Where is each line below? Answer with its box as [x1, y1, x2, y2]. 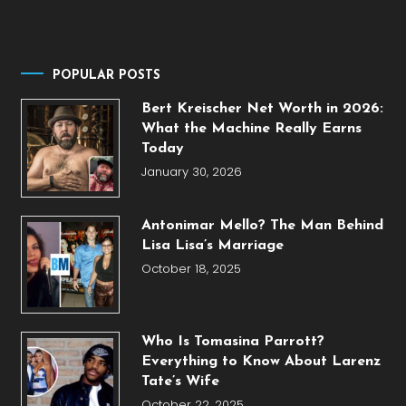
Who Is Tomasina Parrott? [140, 334, 324, 350]
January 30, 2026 [140, 163, 242, 181]
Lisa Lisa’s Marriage [140, 237, 284, 253]
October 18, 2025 [140, 259, 241, 277]
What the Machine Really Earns [140, 121, 362, 137]
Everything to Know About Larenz [140, 354, 381, 370]
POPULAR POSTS [53, 69, 161, 83]
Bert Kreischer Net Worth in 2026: [140, 101, 383, 117]
